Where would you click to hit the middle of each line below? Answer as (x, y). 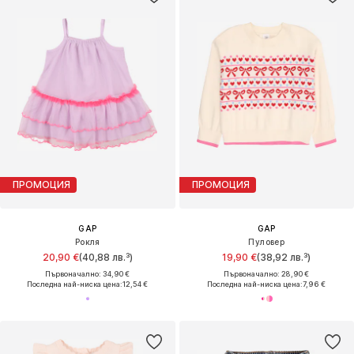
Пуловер (267, 241)
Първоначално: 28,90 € (267, 273)
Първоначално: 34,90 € (88, 273)
